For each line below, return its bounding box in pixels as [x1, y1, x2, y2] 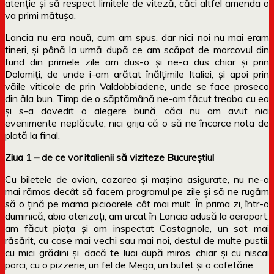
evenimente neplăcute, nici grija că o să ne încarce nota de [5, 116, 269, 129]
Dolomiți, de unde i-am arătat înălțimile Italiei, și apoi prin [5, 67, 269, 80]
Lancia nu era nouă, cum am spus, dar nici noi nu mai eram [5, 31, 269, 43]
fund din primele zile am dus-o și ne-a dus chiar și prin [5, 55, 269, 68]
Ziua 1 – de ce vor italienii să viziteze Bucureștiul [5, 150, 214, 163]
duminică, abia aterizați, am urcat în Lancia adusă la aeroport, [5, 209, 269, 222]
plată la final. [5, 128, 60, 141]
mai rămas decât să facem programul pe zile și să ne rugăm [5, 185, 269, 198]
